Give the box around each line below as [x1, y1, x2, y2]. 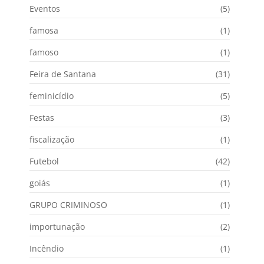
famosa [29, 24, 58, 36]
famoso [29, 46, 58, 58]
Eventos [29, 2, 60, 14]
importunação [29, 220, 85, 232]
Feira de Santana [29, 68, 96, 80]
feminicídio [29, 90, 74, 101]
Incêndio [29, 242, 64, 254]
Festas [29, 111, 54, 123]
